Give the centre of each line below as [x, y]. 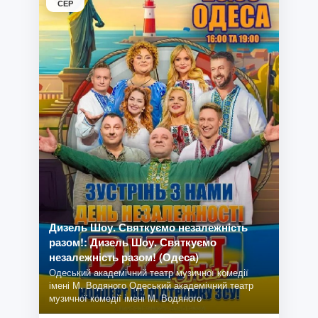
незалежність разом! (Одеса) [124, 257]
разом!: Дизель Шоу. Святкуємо [132, 242]
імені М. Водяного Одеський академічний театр [151, 285]
